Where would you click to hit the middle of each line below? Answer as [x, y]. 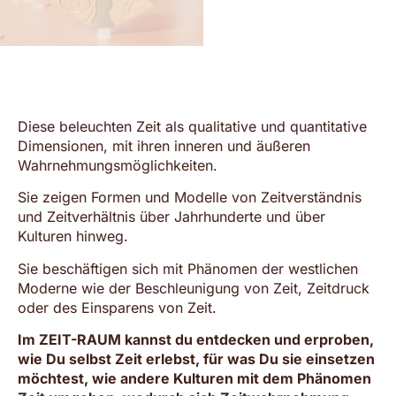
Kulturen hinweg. [73, 236]
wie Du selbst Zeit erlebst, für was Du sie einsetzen [196, 359]
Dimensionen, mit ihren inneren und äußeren [164, 146]
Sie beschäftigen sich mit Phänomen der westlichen [188, 268]
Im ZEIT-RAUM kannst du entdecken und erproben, [196, 340]
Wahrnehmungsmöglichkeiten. [118, 165]
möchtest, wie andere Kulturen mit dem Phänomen [194, 379]
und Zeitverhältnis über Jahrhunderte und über [171, 217]
